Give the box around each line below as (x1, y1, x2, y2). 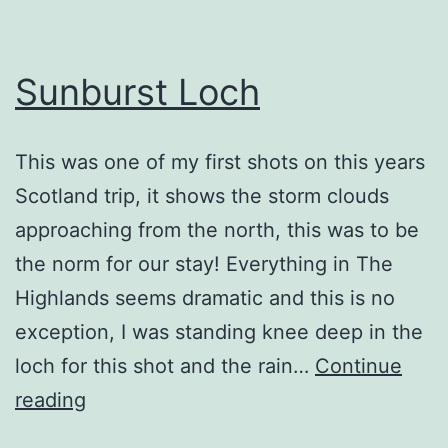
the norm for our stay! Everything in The (15, 251, 393, 276)
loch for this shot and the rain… (15, 353, 315, 378)
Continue (315, 353, 402, 378)
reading (15, 387, 86, 412)
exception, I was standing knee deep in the (15, 319, 423, 344)
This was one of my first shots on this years (15, 149, 425, 174)
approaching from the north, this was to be (15, 217, 419, 242)
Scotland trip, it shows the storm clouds (15, 183, 389, 208)
